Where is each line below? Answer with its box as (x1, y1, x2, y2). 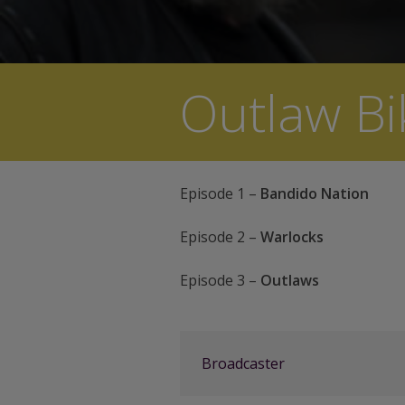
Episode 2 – (179, 227, 260, 248)
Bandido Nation (259, 184, 369, 204)
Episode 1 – (179, 184, 260, 204)
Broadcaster (201, 353, 285, 374)
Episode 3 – (179, 270, 260, 291)
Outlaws (259, 270, 319, 291)
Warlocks (259, 227, 324, 248)
